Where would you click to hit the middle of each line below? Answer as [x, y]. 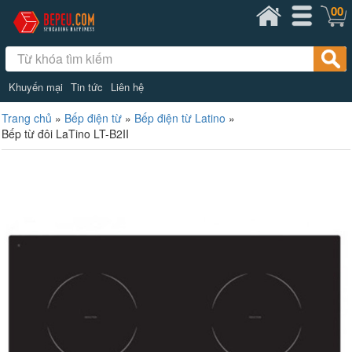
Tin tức [86, 86]
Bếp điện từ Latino [180, 117]
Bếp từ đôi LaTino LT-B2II [65, 133]
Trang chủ [27, 117]
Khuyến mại [35, 86]
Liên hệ [127, 86]
